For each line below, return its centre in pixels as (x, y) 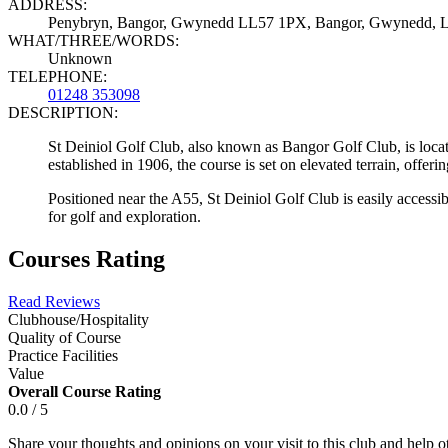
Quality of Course (64, 337)
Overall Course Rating (84, 391)
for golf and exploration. (124, 216)
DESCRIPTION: (63, 112)
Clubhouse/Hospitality (78, 319)
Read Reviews (54, 301)
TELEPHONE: (57, 76)
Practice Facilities (63, 355)
